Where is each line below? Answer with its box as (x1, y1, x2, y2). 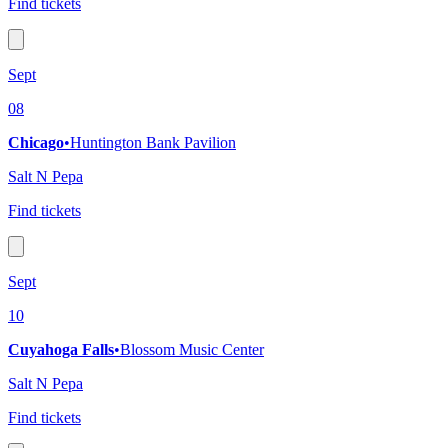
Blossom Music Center (120, 341, 264, 359)
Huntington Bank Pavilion (70, 134, 236, 152)
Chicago (8, 134, 64, 152)
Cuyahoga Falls (8, 341, 114, 359)
